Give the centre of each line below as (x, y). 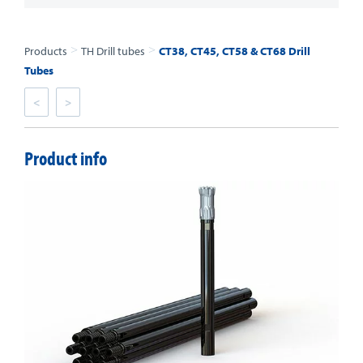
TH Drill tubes (113, 51)
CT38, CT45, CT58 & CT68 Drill (235, 51)
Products (46, 51)
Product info (66, 158)
